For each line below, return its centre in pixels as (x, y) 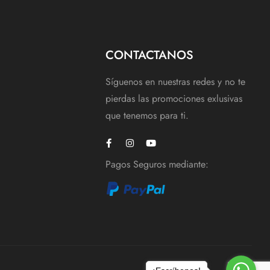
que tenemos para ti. (149, 116)
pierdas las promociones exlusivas (174, 99)
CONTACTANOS (150, 55)
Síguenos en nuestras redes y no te (176, 82)
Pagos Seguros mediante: (157, 164)
